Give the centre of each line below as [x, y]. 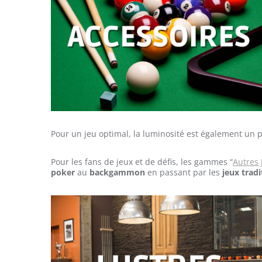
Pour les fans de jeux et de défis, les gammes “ [142, 161]
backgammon [117, 172]
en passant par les [182, 172]
